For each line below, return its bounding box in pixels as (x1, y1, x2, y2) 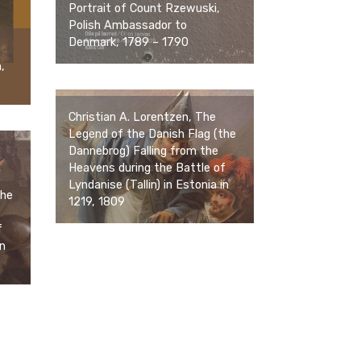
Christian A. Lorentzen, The (68, 110, 216, 125)
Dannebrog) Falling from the (68, 144, 218, 159)
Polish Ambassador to (68, 18, 187, 32)
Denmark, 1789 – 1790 (68, 35, 189, 49)
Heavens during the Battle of (68, 161, 226, 176)
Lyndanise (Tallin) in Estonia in (68, 178, 229, 193)
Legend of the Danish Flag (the (68, 127, 236, 142)
